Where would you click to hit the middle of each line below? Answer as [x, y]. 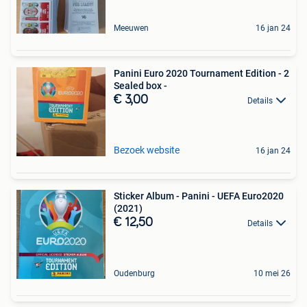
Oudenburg [134, 273]
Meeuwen [131, 28]
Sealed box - [140, 85]
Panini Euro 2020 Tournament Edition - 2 [201, 73]
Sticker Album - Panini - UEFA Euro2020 [199, 196]
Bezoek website [147, 150]
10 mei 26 [272, 273]
